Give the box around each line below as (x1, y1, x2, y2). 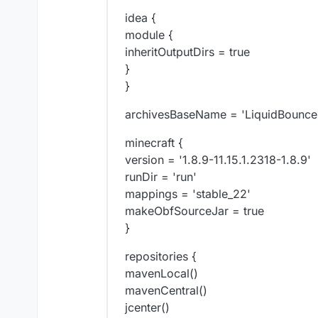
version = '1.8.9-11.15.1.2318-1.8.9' (125, 153, 311, 168)
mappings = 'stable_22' (125, 187, 251, 202)
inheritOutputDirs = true (125, 45, 250, 60)
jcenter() (125, 300, 170, 315)
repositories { (125, 249, 197, 264)
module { (125, 28, 173, 43)
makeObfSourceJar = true (125, 204, 264, 219)
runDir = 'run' (125, 170, 197, 185)
